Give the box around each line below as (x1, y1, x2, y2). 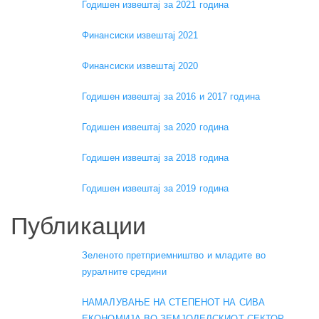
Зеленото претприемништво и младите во (82, 250, 266, 261)
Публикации (11, 211, 146, 239)
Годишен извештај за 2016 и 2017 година (82, 90, 260, 102)
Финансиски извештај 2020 (82, 60, 199, 71)
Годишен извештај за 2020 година (82, 121, 229, 132)
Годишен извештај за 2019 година (82, 182, 229, 194)
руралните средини (82, 266, 167, 278)
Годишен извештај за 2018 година (82, 152, 229, 163)
